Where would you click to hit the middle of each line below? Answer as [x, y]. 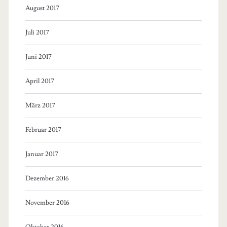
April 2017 [40, 81]
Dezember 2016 [47, 178]
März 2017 [40, 105]
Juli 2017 [37, 32]
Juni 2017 [38, 56]
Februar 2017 [43, 129]
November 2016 [47, 202]
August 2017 [42, 8]
